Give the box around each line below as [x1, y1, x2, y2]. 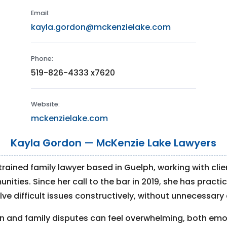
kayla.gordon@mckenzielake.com [31, 21, 171, 33]
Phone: [31, 54, 54, 63]
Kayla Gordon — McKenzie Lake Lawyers [11, 136, 216, 150]
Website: [31, 100, 60, 109]
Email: [31, 9, 50, 18]
